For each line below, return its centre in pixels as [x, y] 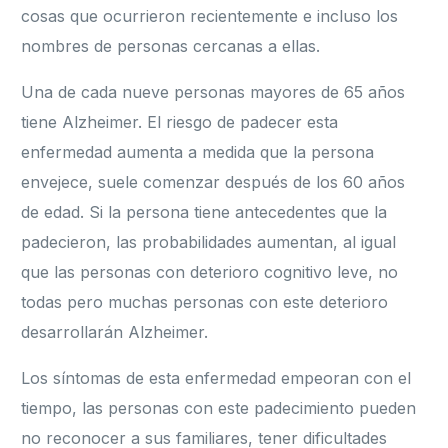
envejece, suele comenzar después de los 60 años [213, 182]
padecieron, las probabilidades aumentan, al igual [209, 242]
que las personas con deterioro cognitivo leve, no [210, 272]
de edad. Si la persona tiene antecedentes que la [204, 212]
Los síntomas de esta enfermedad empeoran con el [216, 378]
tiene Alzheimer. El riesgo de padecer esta [180, 122]
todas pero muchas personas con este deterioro [205, 302]
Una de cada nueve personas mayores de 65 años [213, 92]
